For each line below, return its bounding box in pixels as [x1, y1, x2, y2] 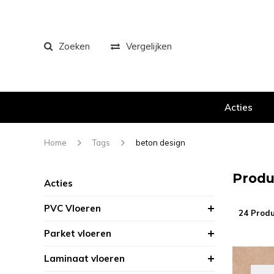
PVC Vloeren [44, 202, 101, 214]
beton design [136, 138, 185, 147]
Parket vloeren [44, 228, 111, 239]
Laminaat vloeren [44, 253, 125, 264]
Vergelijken [126, 40, 172, 52]
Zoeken [59, 40, 90, 52]
